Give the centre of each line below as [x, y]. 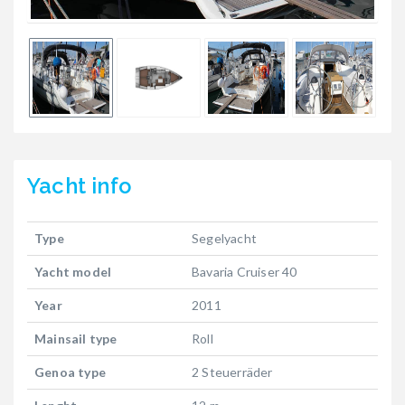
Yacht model [73, 272]
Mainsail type [76, 339]
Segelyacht [224, 239]
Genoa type [70, 372]
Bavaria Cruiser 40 [245, 272]
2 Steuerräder [232, 372]
